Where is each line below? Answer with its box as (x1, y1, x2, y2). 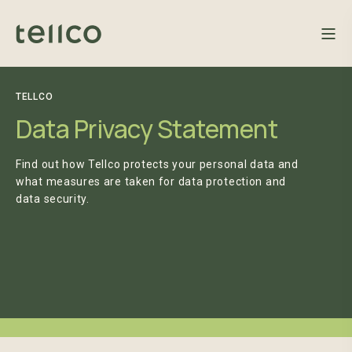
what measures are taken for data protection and (16, 175, 286, 188)
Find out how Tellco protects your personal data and (16, 158, 299, 170)
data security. (16, 192, 90, 205)
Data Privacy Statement (16, 112, 277, 145)
